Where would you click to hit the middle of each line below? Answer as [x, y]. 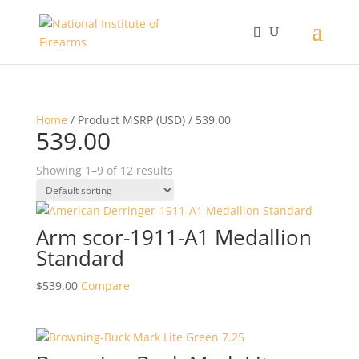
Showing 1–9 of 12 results [104, 170]
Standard [80, 258]
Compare [105, 286]
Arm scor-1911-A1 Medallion [173, 237]
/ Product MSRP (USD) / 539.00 [149, 120]
